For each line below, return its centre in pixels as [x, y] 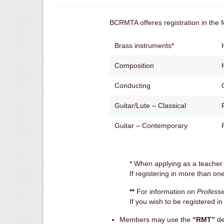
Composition [134, 65]
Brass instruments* [144, 45]
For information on [166, 191]
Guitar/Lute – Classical [150, 105]
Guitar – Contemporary [151, 125]
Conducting [132, 85]
